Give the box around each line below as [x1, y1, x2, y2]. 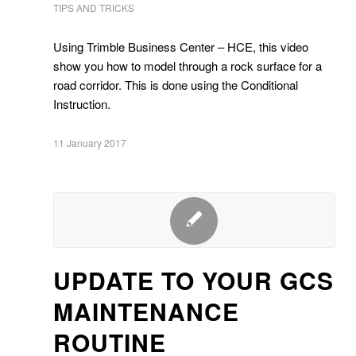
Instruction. [53, 95, 110, 112]
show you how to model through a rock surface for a [53, 57, 322, 74]
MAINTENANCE [53, 294, 239, 328]
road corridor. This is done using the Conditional [53, 76, 298, 93]
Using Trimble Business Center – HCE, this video [53, 38, 308, 55]
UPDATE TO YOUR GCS [53, 263, 334, 297]
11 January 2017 [53, 136, 126, 149]
